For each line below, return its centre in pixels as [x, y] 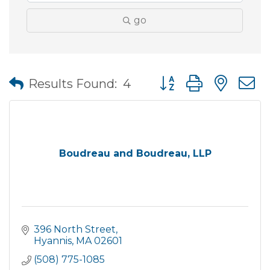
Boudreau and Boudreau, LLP [135, 153]
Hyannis [53, 241]
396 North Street [75, 229]
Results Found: [73, 83]
